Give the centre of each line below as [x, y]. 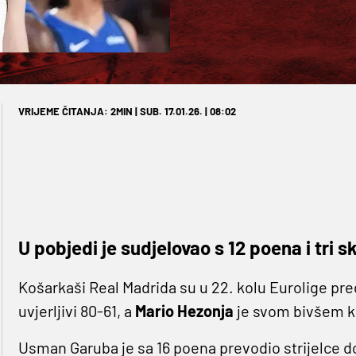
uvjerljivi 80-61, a [76, 311]
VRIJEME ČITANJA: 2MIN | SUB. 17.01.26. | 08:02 [127, 112]
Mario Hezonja [184, 311]
